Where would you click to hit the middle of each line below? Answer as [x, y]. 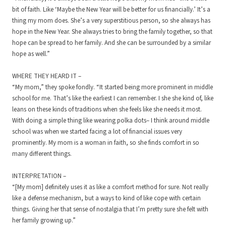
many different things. [42, 154]
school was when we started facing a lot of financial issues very [97, 132]
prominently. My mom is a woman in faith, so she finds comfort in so [106, 143]
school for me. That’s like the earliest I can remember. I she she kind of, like [113, 99]
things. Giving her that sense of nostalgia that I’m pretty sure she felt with [110, 210]
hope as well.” [31, 54]
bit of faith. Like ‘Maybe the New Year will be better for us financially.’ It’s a [111, 10]
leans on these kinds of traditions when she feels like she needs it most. [107, 110]
